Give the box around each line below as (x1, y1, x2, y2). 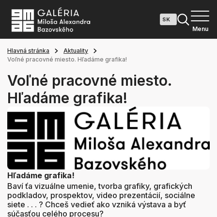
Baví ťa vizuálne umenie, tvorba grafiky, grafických (7, 181, 192, 191)
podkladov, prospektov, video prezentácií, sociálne (7, 190, 195, 200)
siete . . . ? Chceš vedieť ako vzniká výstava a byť (7, 199, 186, 209)
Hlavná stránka (7, 47, 49, 54)
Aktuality (63, 47, 88, 54)
